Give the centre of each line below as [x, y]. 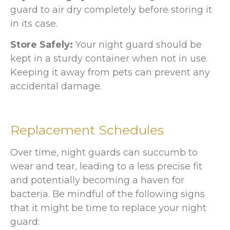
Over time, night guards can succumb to [104, 152]
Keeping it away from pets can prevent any [110, 72]
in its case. [34, 23]
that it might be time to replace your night [108, 208]
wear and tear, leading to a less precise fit [106, 166]
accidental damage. [56, 86]
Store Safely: [42, 44]
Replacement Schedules [87, 130]
